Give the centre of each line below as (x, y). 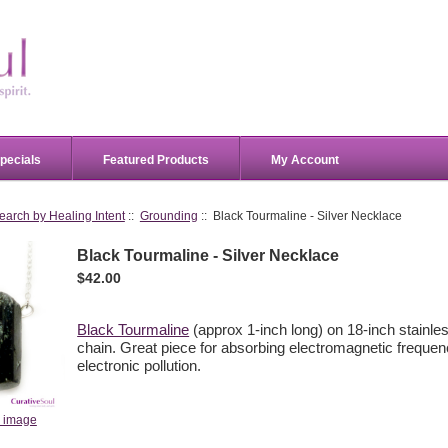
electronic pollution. (139, 365)
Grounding (168, 216)
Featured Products (156, 159)
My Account (305, 159)
